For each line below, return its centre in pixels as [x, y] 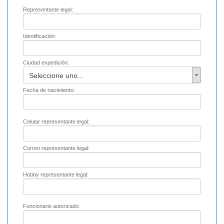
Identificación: [39, 36]
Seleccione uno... [56, 75]
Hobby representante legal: [56, 175]
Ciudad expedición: [46, 63]
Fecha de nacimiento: [49, 90]
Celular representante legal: [56, 122]
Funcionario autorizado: [51, 206]
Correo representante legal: [56, 148]
